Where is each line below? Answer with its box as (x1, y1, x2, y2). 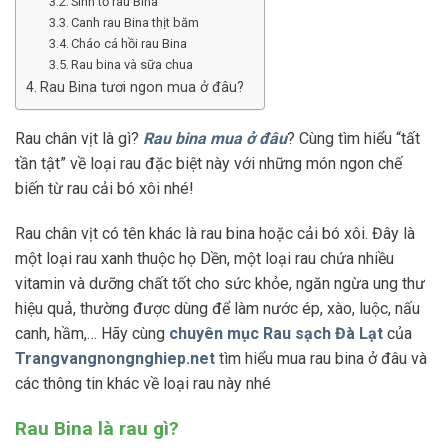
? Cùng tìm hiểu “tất (287, 128, 420, 148)
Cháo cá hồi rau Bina (71, 35, 188, 51)
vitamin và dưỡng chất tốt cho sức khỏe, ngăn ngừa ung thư (15, 274, 425, 294)
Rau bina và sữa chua (71, 56, 194, 72)
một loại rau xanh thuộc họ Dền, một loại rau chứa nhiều (15, 249, 394, 269)
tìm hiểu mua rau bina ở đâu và (215, 349, 427, 369)
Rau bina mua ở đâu (143, 128, 287, 148)
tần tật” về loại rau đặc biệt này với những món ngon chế (15, 153, 402, 173)
